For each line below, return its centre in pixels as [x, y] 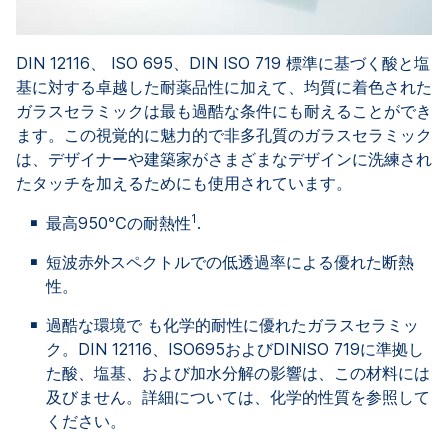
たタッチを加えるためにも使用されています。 [186, 183]
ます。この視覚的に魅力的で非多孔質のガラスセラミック [224, 135]
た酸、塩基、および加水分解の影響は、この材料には [238, 373]
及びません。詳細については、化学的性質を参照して [238, 397]
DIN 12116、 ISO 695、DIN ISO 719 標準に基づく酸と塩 [223, 63]
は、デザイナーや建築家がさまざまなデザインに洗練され [224, 159]
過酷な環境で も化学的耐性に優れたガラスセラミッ [232, 325]
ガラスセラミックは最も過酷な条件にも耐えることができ [224, 111]
